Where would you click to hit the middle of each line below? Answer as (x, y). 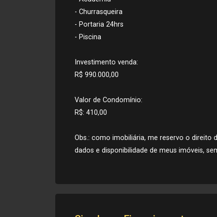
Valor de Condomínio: (108, 100)
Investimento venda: (106, 62)
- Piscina (88, 37)
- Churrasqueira (99, 12)
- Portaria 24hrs (99, 24)
